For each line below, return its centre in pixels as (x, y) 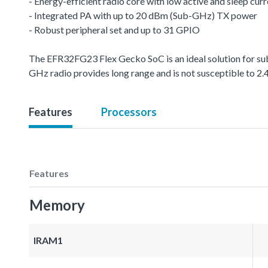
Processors (129, 112)
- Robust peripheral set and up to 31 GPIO (114, 29)
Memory (57, 205)
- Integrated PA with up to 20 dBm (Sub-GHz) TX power (143, 15)
